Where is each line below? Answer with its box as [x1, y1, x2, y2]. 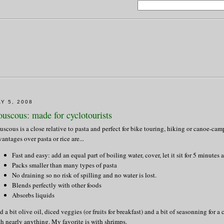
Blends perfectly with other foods [12, 180, 101, 189]
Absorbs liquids [12, 190, 54, 199]
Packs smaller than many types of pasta [12, 160, 117, 169]
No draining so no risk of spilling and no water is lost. [12, 170, 156, 179]
